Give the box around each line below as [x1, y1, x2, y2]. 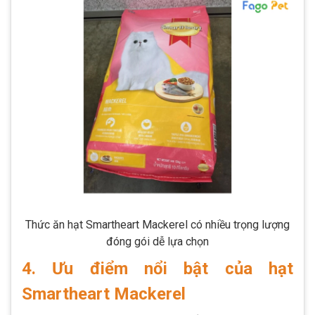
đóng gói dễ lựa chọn [106, 234, 209, 248]
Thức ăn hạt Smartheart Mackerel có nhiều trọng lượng [25, 217, 290, 231]
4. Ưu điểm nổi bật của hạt [22, 258, 293, 278]
